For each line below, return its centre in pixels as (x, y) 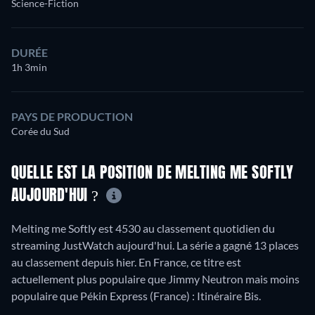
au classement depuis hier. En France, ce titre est (126, 262)
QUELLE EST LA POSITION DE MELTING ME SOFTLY (153, 173)
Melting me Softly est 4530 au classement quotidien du (143, 229)
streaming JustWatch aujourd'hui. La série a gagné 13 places (155, 245)
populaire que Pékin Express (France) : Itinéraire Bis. (136, 296)
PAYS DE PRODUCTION (72, 116)
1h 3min (29, 67)
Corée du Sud (40, 131)
